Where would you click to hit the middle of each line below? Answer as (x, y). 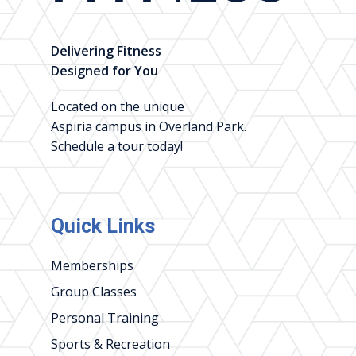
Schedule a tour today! (117, 146)
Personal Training (105, 317)
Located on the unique (118, 106)
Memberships (92, 265)
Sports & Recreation (110, 344)
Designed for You (104, 70)
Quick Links (103, 226)
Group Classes (94, 291)
